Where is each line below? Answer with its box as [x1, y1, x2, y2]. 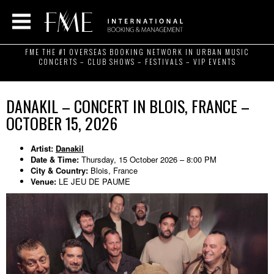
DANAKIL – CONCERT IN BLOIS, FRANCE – [6, 94, 250, 119]
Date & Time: [31, 153, 79, 165]
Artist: [31, 142, 53, 154]
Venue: [31, 175, 56, 187]
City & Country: [31, 164, 88, 176]
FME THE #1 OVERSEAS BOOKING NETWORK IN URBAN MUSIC [25, 46, 249, 57]
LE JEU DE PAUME [56, 175, 130, 187]
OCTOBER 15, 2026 [6, 111, 117, 136]
